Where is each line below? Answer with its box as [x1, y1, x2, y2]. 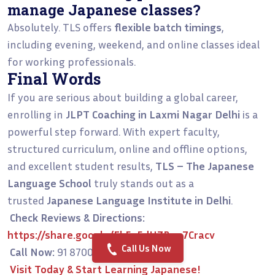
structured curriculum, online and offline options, [7, 141, 247, 155]
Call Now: [10, 244, 55, 258]
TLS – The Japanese [155, 158, 254, 172]
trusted [7, 193, 47, 207]
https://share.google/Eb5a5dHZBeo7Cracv [7, 227, 215, 241]
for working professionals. [7, 54, 136, 68]
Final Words [7, 68, 101, 89]
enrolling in [7, 107, 66, 121]
